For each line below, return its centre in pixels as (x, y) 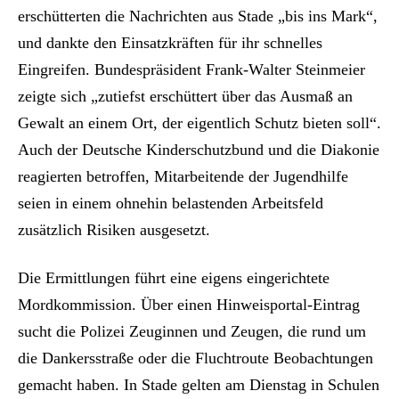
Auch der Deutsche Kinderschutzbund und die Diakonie (199, 150)
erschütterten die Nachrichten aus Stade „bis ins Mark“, (198, 16)
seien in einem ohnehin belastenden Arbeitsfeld (171, 204)
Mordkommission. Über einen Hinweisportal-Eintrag (189, 305)
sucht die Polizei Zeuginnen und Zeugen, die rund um (192, 332)
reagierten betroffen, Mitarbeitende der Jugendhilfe (183, 177)
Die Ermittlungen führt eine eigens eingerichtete (174, 278)
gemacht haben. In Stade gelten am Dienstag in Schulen (199, 385)
